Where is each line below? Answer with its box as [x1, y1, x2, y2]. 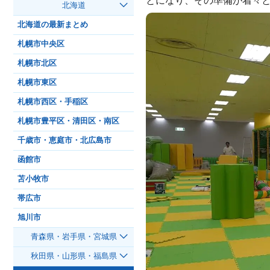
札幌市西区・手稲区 [17, 98, 88, 107]
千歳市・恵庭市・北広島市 [17, 136, 111, 145]
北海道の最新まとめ [17, 20, 88, 30]
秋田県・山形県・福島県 [30, 252, 117, 261]
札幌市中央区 [17, 40, 64, 49]
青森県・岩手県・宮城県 [30, 233, 117, 242]
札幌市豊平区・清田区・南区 [17, 117, 119, 126]
